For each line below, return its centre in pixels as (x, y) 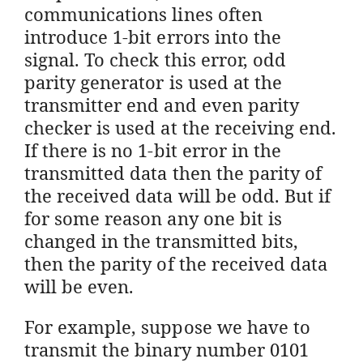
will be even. (79, 286)
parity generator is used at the (153, 81)
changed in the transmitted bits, (161, 240)
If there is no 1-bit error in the (153, 149)
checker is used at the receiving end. (181, 127)
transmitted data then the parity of (173, 172)
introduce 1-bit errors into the (153, 36)
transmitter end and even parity (162, 104)
